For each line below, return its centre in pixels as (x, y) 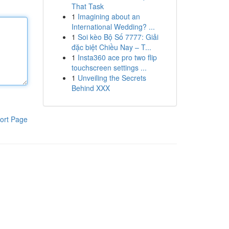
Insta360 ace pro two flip (117, 57)
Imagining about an (109, 16)
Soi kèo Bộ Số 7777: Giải (118, 37)
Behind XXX (90, 88)
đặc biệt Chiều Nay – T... (111, 47)
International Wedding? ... (113, 27)
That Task (87, 6)
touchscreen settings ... (109, 67)
